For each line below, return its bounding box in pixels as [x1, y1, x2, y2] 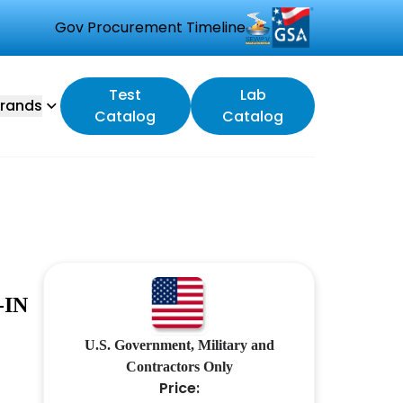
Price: [158, 378, 200, 399]
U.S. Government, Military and [84, 337, 274, 353]
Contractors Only [125, 359, 233, 374]
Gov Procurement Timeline [55, 17, 246, 38]
